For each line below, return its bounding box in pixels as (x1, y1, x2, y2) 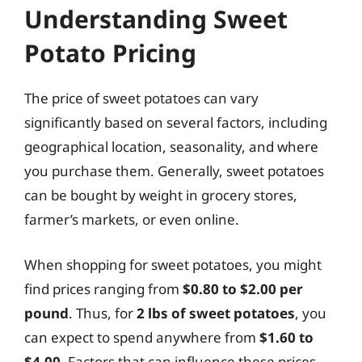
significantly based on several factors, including (24, 113, 327, 132)
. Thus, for (69, 303, 137, 322)
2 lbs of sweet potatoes (137, 303, 295, 322)
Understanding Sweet (24, 2, 288, 36)
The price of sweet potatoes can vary (24, 89, 259, 107)
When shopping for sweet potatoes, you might (24, 255, 322, 274)
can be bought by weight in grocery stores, (24, 186, 297, 204)
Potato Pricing (24, 36, 196, 69)
